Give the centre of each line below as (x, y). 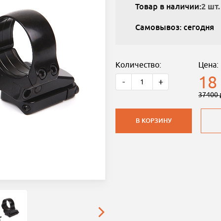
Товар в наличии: (168, 6)
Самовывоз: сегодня (175, 27)
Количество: (138, 64)
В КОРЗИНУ (154, 120)
